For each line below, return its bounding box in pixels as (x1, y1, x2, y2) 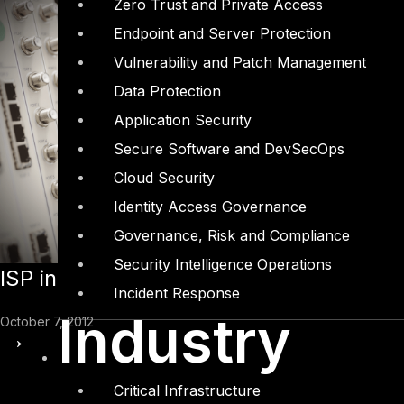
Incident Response (114, 284, 240, 303)
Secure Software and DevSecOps (114, 140, 344, 159)
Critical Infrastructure (114, 381, 261, 400)
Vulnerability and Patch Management (114, 53, 366, 72)
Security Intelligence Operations (114, 255, 332, 274)
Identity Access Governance (114, 197, 307, 216)
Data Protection (114, 82, 221, 101)
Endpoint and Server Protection (114, 24, 331, 43)
